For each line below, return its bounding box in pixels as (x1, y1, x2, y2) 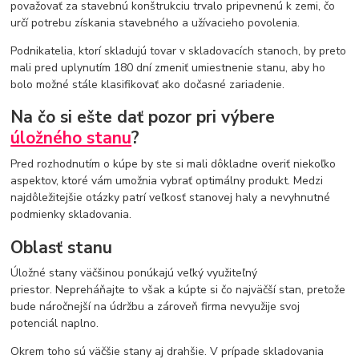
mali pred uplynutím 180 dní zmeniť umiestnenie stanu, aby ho (10, 59, 326, 75)
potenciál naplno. (10, 316, 99, 332)
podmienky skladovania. (10, 207, 132, 223)
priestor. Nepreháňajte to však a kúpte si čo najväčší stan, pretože (10, 282, 346, 298)
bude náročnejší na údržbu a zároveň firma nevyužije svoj (10, 299, 301, 315)
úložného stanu (10, 127, 132, 150)
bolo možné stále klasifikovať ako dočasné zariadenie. (10, 76, 285, 92)
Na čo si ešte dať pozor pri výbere (10, 106, 276, 129)
